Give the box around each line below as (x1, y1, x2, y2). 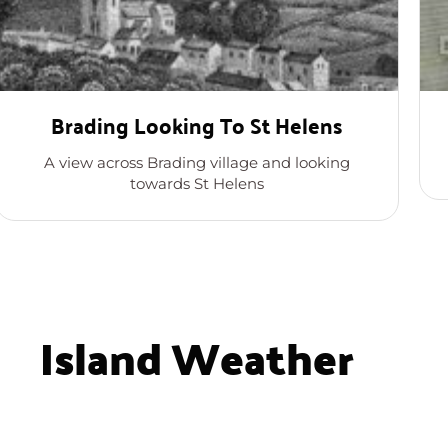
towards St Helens (129, 173, 264, 193)
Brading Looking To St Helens (51, 103, 343, 145)
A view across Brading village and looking (43, 152, 350, 172)
